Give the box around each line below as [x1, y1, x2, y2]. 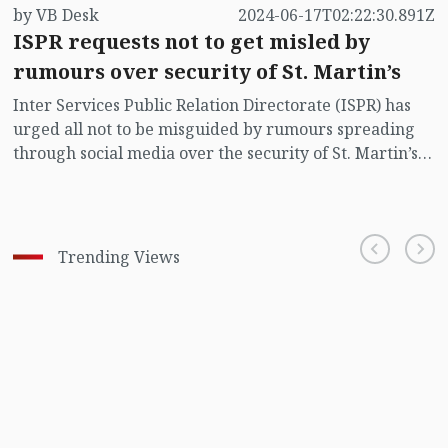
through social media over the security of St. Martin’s [12, 141, 418, 164]
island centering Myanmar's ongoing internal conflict [12, 165, 422, 188]
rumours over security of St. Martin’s [12, 57, 401, 85]
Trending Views [57, 245, 180, 268]
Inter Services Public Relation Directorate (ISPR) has [12, 93, 411, 116]
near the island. [12, 189, 132, 212]
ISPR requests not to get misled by [12, 27, 370, 55]
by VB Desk [61, 3, 99, 26]
